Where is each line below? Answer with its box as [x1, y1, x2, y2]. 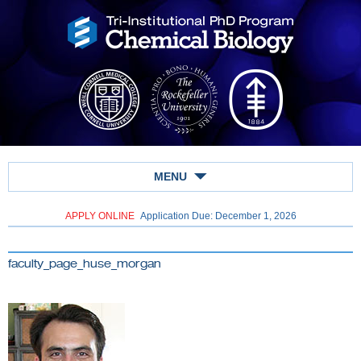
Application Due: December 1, [138, 210, 274, 222]
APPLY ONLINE [64, 210, 135, 222]
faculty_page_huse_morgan [8, 257, 161, 271]
